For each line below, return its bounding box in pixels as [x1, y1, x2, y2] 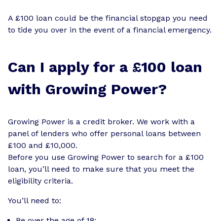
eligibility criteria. [8, 176, 73, 185]
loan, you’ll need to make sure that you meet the [8, 164, 194, 174]
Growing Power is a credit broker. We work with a [8, 116, 195, 126]
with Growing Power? [8, 80, 167, 98]
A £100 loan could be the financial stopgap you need [8, 13, 208, 23]
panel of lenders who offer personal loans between [8, 128, 201, 138]
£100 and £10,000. [8, 140, 77, 150]
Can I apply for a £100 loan [8, 58, 202, 75]
